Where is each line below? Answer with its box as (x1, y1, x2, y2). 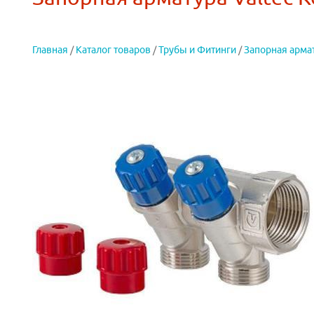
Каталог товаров (76, 44, 151, 56)
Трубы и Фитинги (158, 44, 236, 56)
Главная (32, 44, 68, 56)
